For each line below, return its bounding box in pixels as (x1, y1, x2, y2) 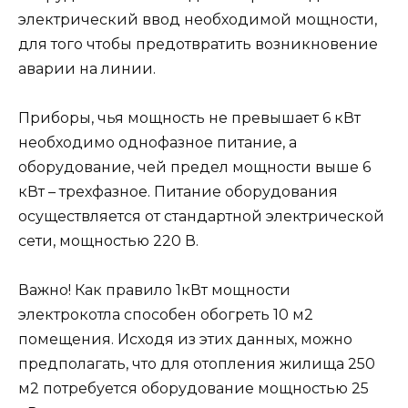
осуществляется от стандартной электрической (18, 207, 384, 225)
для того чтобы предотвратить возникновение (18, 35, 378, 53)
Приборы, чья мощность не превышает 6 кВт (18, 108, 361, 127)
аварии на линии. (18, 59, 156, 77)
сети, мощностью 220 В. (18, 231, 199, 250)
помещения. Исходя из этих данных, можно (18, 331, 352, 349)
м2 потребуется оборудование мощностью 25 (18, 380, 369, 398)
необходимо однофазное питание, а (18, 133, 297, 151)
